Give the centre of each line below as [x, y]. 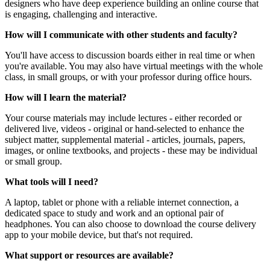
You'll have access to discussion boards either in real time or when [130, 55]
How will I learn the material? [66, 97]
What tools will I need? [52, 181]
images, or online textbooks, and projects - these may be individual [131, 150]
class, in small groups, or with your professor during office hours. [128, 77]
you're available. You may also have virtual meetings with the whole [134, 66]
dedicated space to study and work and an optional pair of [114, 213]
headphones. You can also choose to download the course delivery [130, 224]
